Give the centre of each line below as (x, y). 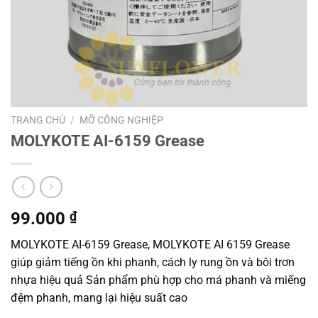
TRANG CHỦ (38, 120)
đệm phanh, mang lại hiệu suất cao (99, 297)
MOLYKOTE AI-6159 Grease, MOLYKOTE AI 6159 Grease (150, 244)
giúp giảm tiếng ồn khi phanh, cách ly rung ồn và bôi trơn (153, 262)
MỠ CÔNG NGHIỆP (122, 120)
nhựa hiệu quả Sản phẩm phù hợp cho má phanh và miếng (158, 280)
